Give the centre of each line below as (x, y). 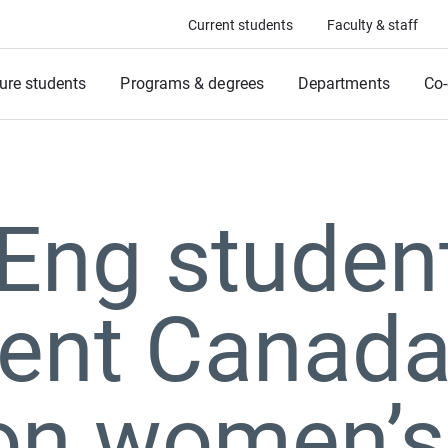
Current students (240, 25)
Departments (343, 83)
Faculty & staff (372, 25)
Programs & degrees (192, 83)
